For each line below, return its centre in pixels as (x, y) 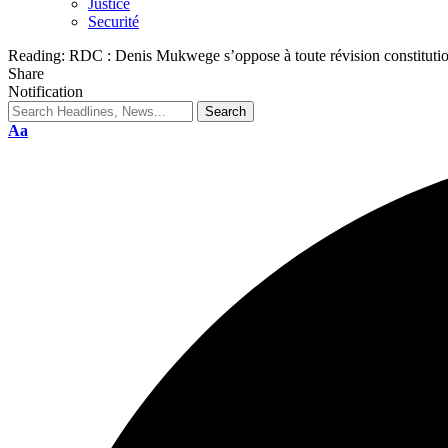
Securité (113, 21)
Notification (45, 91)
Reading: (36, 55)
